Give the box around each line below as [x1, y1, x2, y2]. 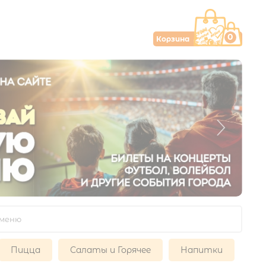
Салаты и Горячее [70, 245, 151, 255]
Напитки [180, 245, 223, 255]
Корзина [156, 34, 189, 43]
